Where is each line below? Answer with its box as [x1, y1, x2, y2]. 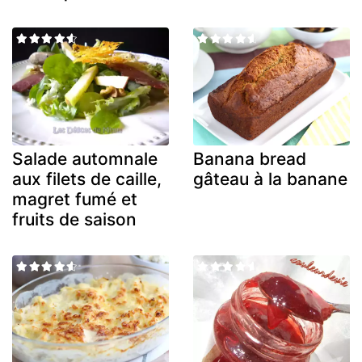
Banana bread [193, 148, 306, 169]
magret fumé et [12, 188, 137, 209]
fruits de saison [12, 208, 137, 229]
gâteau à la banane [193, 168, 347, 189]
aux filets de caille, [12, 168, 162, 189]
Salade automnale [12, 148, 158, 169]
